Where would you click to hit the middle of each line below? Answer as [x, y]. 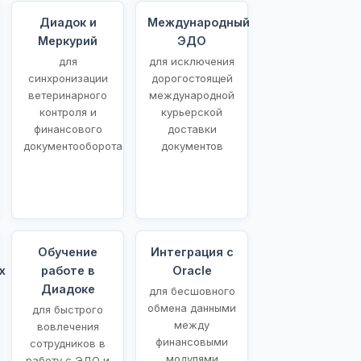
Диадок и [68, 22]
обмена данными [192, 307]
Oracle [192, 270]
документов [192, 145]
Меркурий [68, 40]
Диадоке [68, 288]
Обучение [68, 251]
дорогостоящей [192, 78]
